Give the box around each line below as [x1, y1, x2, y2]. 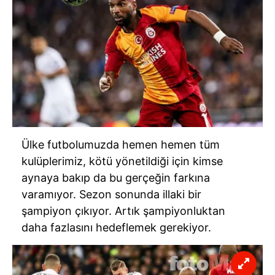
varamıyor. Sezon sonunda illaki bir [21, 187, 201, 201]
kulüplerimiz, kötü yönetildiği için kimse [21, 154, 223, 168]
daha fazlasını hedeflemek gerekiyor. [21, 220, 211, 234]
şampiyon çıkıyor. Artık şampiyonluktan [21, 204, 225, 217]
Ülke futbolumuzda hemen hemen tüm [21, 137, 220, 151]
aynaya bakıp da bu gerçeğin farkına [21, 171, 210, 184]
